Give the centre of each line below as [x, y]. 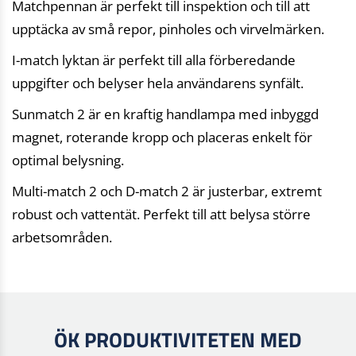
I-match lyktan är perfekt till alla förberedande [154, 60]
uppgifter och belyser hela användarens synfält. [158, 83]
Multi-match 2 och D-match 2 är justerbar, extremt [167, 192]
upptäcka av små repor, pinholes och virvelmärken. [168, 29]
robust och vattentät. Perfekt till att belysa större [161, 215]
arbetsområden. [62, 238]
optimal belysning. [68, 161]
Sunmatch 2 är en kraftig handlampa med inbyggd [165, 114]
